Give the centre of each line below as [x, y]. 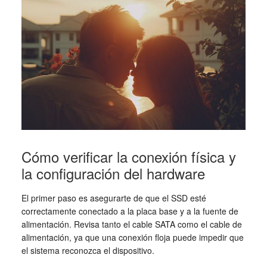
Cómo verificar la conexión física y [128, 157]
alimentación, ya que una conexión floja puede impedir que [132, 237]
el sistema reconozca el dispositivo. [88, 251]
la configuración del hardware [113, 173]
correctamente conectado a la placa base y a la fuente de [130, 211]
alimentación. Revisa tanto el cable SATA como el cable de [131, 224]
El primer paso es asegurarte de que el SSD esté [114, 198]
